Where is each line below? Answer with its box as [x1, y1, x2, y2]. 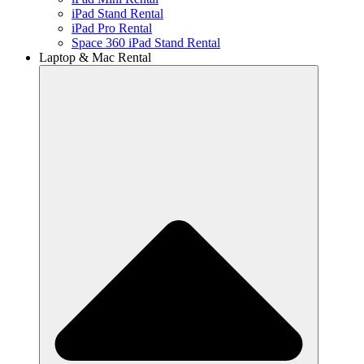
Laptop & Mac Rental [39, 50, 151, 65]
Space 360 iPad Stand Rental [71, 36, 220, 50]
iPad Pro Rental [71, 21, 152, 36]
